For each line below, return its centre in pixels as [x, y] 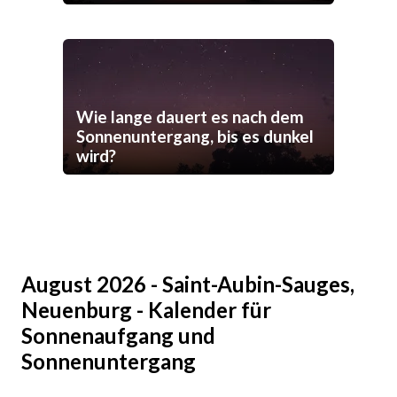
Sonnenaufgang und [118, 336]
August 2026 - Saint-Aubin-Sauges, [188, 284]
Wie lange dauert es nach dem [190, 117]
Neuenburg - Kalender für [146, 310]
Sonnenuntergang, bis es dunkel [195, 137]
